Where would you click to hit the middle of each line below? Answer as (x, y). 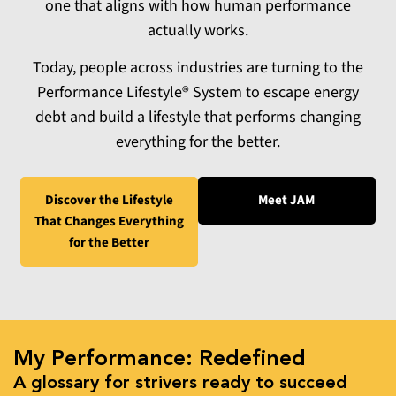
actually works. (198, 31)
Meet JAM (287, 200)
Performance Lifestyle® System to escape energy (198, 93)
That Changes (76, 221)
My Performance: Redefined (160, 359)
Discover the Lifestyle (110, 200)
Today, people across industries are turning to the (198, 68)
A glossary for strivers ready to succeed (180, 383)
